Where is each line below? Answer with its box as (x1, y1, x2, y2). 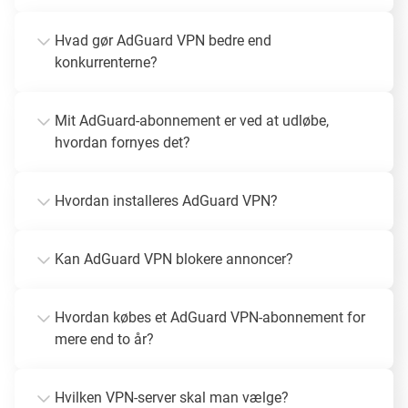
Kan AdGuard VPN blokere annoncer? (55, 250, 293, 268)
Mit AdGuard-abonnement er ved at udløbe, (55, 111, 329, 129)
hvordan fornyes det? (55, 133, 190, 151)
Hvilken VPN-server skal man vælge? (55, 388, 289, 406)
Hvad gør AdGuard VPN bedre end (55, 31, 271, 49)
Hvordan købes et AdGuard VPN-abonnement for (55, 308, 365, 326)
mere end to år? (55, 330, 154, 348)
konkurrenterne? (55, 53, 158, 71)
